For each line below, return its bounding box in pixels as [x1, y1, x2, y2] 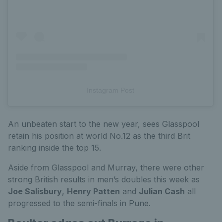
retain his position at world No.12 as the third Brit [8, 131, 190, 141]
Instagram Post [87, 86, 134, 95]
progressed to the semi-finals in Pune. [8, 198, 151, 209]
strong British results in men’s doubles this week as [8, 174, 200, 185]
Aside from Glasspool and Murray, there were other [8, 163, 204, 173]
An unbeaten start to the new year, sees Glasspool [8, 119, 199, 129]
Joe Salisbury [8, 186, 62, 197]
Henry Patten [67, 186, 120, 197]
